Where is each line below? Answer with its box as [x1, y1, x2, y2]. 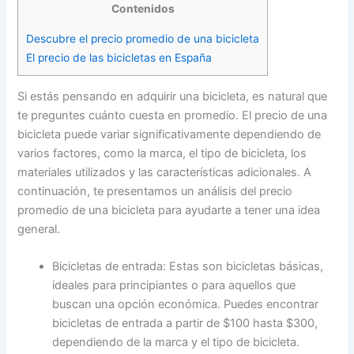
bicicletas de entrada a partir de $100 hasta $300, [52, 316, 318, 331]
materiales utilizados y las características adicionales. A [17, 164, 312, 179]
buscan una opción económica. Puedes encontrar [52, 297, 319, 312]
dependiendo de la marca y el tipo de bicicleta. [52, 335, 300, 350]
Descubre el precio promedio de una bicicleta [26, 32, 260, 45]
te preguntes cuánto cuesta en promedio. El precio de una [17, 107, 328, 122]
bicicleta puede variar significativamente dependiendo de [17, 126, 322, 141]
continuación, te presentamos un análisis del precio [17, 183, 293, 198]
